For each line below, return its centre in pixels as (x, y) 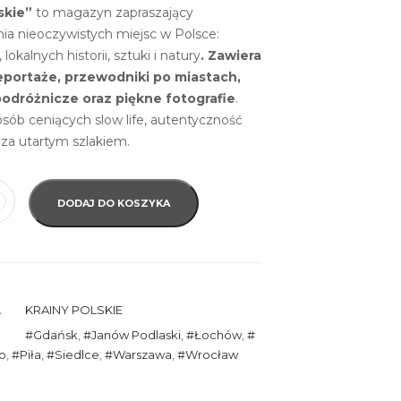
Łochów (218, 335)
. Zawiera (230, 55)
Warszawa (142, 354)
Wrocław (211, 354)
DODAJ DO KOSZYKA (113, 203)
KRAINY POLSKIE (73, 310)
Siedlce (77, 354)
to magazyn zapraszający (112, 13)
